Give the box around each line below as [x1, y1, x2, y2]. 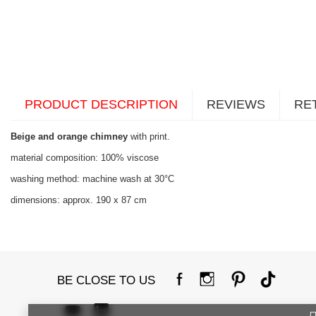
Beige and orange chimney [11, 130, 128, 142]
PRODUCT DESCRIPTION [25, 97, 178, 111]
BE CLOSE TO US [57, 273, 155, 287]
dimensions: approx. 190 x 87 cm [11, 194, 147, 205]
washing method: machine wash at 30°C [11, 173, 174, 184]
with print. [128, 130, 170, 142]
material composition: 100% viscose [11, 152, 159, 163]
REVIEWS [207, 97, 265, 111]
